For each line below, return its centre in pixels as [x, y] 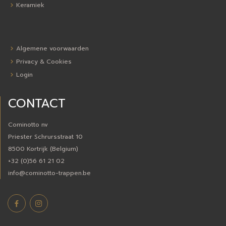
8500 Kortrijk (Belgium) [43, 149]
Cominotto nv [28, 125]
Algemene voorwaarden [52, 48]
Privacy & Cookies [44, 62]
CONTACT [37, 103]
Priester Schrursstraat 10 [45, 137]
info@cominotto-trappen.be [49, 173]
